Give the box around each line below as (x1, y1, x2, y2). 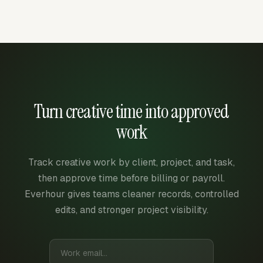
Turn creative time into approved (33, 99, 230, 124)
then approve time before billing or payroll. (38, 171, 225, 184)
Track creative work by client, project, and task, (28, 156, 235, 168)
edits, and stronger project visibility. (55, 203, 208, 216)
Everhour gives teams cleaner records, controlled (24, 187, 239, 200)
